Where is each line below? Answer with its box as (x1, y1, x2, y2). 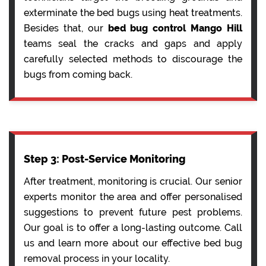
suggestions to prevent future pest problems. (24, 206, 242, 218)
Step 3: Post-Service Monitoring (24, 152, 186, 165)
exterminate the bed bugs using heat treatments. (24, 7, 242, 18)
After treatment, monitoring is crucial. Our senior (24, 175, 242, 187)
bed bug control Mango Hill (107, 22, 243, 34)
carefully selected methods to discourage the (24, 53, 242, 65)
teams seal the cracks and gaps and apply (24, 37, 242, 49)
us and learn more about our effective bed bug (24, 237, 242, 249)
